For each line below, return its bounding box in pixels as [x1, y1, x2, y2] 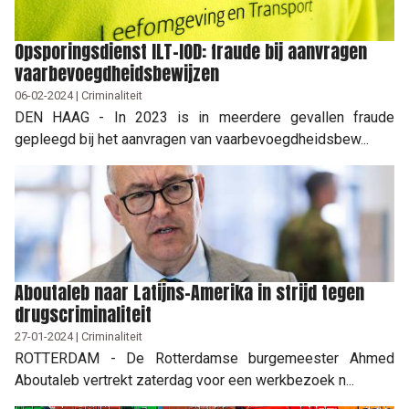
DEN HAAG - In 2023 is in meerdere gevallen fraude [15, 108, 394, 126]
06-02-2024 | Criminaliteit [15, 88, 142, 102]
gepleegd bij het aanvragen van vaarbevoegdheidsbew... [15, 130, 369, 148]
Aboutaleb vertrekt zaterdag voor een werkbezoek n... [15, 371, 354, 389]
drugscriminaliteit [15, 299, 152, 329]
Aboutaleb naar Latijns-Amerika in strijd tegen [15, 278, 364, 307]
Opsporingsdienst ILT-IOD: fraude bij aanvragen [15, 37, 367, 66]
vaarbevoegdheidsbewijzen [15, 58, 219, 88]
